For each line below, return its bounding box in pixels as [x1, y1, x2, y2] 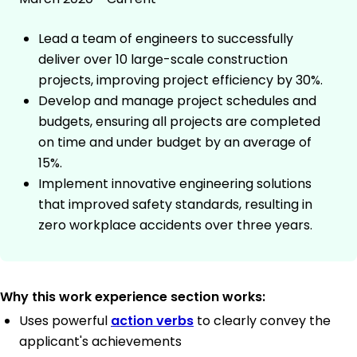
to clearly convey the [194, 312, 331, 331]
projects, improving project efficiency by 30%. [38, 71, 323, 90]
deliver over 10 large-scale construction [38, 50, 288, 69]
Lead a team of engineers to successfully [38, 29, 293, 49]
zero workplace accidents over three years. [38, 216, 312, 235]
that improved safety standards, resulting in [38, 195, 312, 214]
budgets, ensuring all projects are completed [38, 112, 320, 131]
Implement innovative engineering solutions [38, 175, 312, 194]
